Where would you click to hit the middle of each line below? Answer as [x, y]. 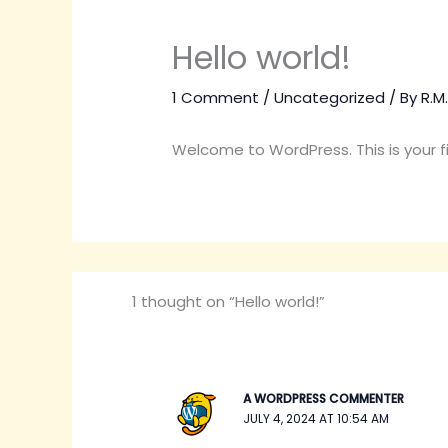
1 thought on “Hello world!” [228, 302]
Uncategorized [330, 98]
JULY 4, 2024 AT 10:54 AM [315, 419]
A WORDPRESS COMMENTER [323, 399]
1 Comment [216, 98]
